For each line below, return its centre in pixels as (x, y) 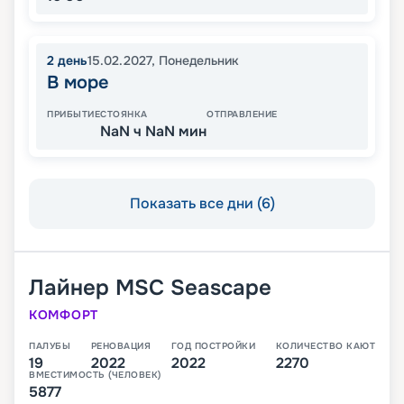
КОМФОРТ (64, 315)
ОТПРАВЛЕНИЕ (242, 115)
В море (78, 83)
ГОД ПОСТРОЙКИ (213, 346)
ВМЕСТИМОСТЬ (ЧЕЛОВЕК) (95, 375)
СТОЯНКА (124, 115)
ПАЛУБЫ (50, 346)
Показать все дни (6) (202, 204)
